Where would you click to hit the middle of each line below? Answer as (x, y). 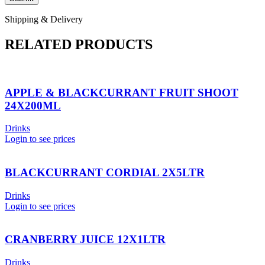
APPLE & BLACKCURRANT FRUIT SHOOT (122, 92)
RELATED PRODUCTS (79, 44)
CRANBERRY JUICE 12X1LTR (85, 240)
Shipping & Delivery (44, 20)
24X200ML (33, 105)
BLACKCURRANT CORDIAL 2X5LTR (105, 172)
